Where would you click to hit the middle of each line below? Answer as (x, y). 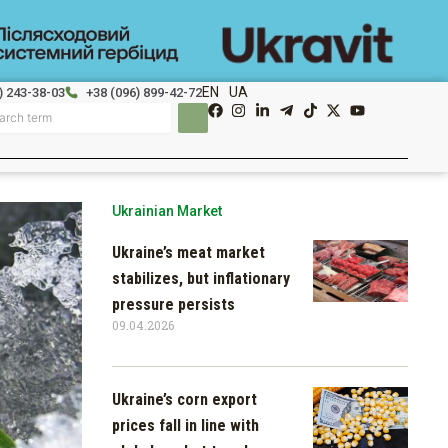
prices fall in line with (185, 425)
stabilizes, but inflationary (201, 278)
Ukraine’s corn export (184, 399)
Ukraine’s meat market (188, 252)
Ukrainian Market (167, 210)
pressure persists (173, 304)
